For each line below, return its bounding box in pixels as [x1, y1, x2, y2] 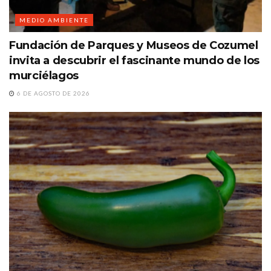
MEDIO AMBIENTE [19, 16, 89, 24]
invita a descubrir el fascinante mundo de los [9, 53, 260, 67]
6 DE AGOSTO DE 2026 [15, 89, 90, 97]
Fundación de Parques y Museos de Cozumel [9, 38, 258, 52]
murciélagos [9, 68, 79, 82]
